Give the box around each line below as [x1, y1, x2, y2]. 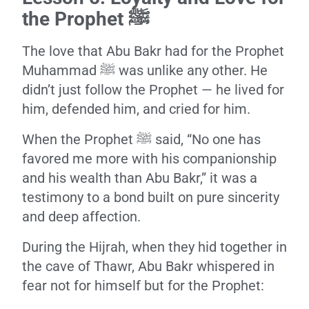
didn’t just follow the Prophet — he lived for [22, 81, 284, 98]
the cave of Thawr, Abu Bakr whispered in [22, 258, 275, 275]
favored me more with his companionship [22, 150, 277, 167]
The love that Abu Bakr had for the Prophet [22, 43, 284, 59]
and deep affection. [22, 208, 141, 225]
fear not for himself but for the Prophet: [22, 277, 264, 294]
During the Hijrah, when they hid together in [22, 239, 287, 255]
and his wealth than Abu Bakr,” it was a [22, 170, 257, 186]
